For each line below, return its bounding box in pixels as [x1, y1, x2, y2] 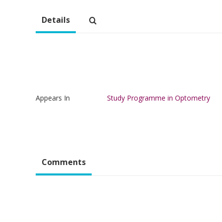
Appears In [36, 93, 70, 103]
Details [42, 14, 70, 25]
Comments [42, 156, 86, 167]
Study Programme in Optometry [107, 93, 210, 103]
